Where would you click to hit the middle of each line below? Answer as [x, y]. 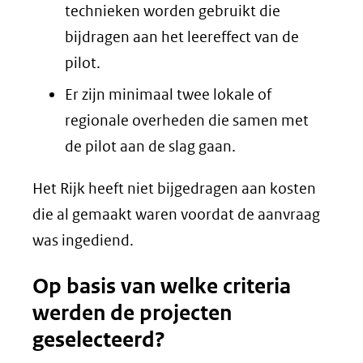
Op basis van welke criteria [162, 286]
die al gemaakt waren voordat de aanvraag [176, 214]
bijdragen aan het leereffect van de [182, 36]
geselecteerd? [99, 340]
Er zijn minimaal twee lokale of [168, 94]
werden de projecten [132, 313]
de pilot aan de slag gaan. [150, 146]
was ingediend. [83, 240]
